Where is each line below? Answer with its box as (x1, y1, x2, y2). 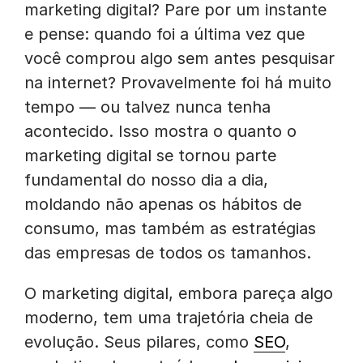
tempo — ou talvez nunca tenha (24, 97, 271, 117)
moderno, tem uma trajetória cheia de (24, 308, 313, 327)
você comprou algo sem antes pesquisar (24, 49, 335, 68)
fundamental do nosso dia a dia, (24, 170, 268, 190)
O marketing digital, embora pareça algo (24, 284, 333, 303)
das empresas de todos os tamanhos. (24, 243, 311, 263)
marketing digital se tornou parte (24, 146, 276, 165)
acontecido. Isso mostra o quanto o (24, 122, 297, 141)
